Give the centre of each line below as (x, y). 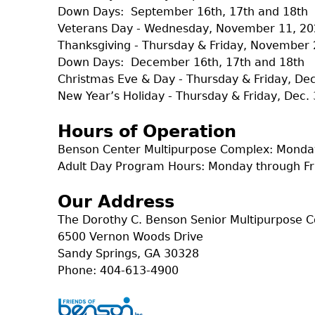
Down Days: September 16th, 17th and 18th (183, 11)
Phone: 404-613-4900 (118, 270)
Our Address (116, 201)
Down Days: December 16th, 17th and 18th (181, 62)
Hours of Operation (147, 131)
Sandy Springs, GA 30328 (128, 253)
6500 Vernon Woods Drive (130, 236)
